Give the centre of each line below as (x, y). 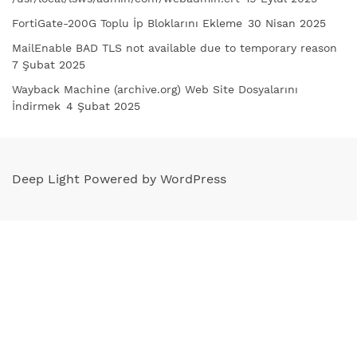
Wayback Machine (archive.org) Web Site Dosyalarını (155, 90)
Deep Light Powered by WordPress (119, 179)
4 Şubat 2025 (103, 106)
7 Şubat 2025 (49, 65)
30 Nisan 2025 (287, 24)
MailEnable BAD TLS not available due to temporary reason (175, 48)
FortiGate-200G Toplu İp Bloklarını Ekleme (127, 24)
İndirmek (36, 106)
